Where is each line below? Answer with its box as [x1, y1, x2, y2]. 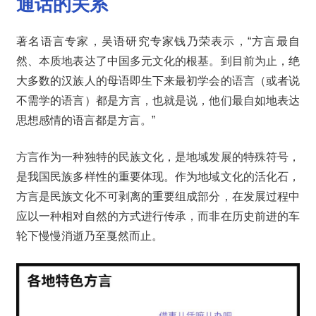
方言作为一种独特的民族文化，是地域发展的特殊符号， [16, 151, 300, 164]
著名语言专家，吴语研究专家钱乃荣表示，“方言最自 [16, 35, 300, 48]
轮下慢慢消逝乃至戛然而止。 [16, 230, 163, 243]
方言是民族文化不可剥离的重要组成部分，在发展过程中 [16, 190, 300, 203]
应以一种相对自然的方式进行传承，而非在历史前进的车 [16, 210, 300, 223]
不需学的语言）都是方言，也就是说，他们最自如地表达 [16, 95, 300, 107]
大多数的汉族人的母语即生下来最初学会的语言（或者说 [16, 75, 300, 87]
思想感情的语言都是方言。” [16, 114, 155, 127]
